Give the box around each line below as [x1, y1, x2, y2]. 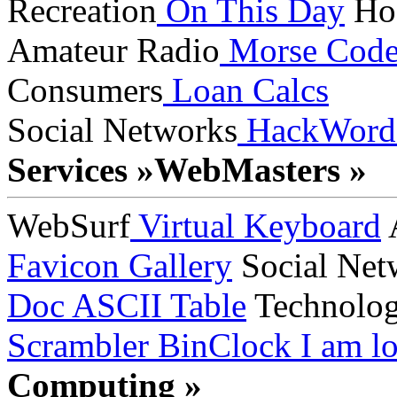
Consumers [7, 71, 163, 109]
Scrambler [7, 326, 149, 364]
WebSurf [7, 206, 130, 245]
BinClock [149, 326, 292, 364]
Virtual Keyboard [130, 206, 381, 245]
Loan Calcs [163, 71, 329, 109]
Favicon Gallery [7, 246, 232, 284]
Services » [7, 151, 154, 189]
